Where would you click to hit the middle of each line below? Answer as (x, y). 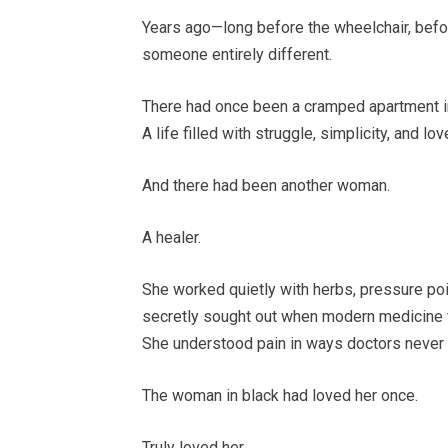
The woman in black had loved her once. (280, 396)
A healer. (171, 238)
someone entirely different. (237, 55)
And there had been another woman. (266, 186)
